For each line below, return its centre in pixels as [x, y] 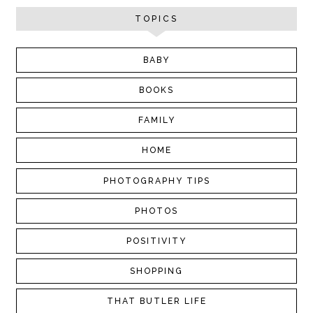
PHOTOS [156, 211]
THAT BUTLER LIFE [156, 301]
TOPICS [156, 19]
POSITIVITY [156, 241]
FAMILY [156, 121]
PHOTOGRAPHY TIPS [156, 181]
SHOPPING [156, 271]
